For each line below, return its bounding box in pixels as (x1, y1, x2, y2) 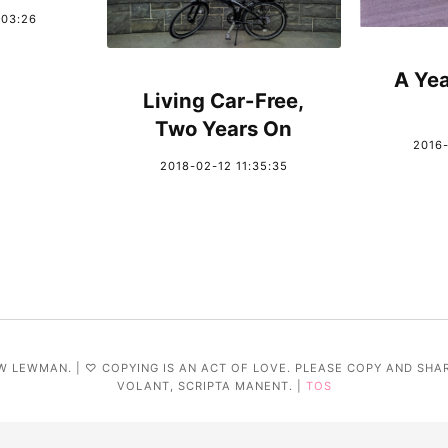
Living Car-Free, (143, 87, 305, 113)
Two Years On (155, 115, 293, 141)
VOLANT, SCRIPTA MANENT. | (116, 378, 306, 393)
